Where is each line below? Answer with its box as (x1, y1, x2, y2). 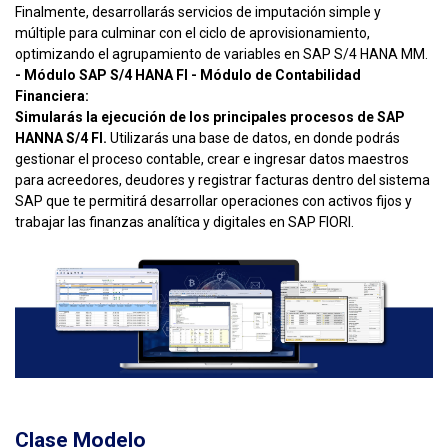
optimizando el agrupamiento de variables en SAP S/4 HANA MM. (15, 46, 428, 63)
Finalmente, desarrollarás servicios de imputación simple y (15, 4, 381, 21)
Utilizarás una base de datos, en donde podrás (107, 130, 400, 147)
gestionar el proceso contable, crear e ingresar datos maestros (15, 151, 409, 168)
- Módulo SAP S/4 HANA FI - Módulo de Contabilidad (15, 67, 361, 84)
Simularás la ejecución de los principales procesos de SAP (15, 109, 405, 126)
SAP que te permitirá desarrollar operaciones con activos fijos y (15, 193, 412, 210)
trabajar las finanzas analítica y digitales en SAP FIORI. (15, 214, 354, 231)
